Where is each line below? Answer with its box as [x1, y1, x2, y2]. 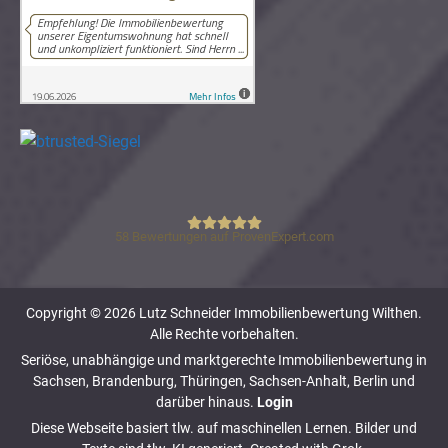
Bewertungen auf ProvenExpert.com [128, 229, 334, 245]
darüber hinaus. [155, 393, 254, 410]
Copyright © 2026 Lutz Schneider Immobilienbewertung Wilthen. [26, 304, 422, 321]
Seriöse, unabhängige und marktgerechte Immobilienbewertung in [21, 351, 427, 368]
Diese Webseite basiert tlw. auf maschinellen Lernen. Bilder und [31, 419, 417, 436]
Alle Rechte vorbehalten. [149, 325, 299, 342]
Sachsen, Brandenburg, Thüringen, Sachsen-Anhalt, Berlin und [33, 372, 415, 389]
